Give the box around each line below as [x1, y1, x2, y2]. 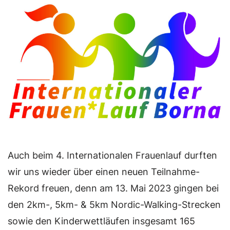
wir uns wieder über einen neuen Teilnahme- [8, 166, 200, 178]
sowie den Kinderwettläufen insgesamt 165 [8, 216, 195, 227]
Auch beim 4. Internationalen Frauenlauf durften [8, 150, 217, 161]
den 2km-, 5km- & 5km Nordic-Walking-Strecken [8, 199, 221, 210]
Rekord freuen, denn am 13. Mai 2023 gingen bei [8, 183, 219, 194]
